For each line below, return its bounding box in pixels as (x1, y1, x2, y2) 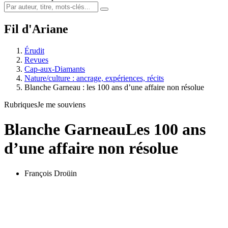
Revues (24, 55, 48, 64)
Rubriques (4, 100, 37, 109)
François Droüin (24, 168, 77, 178)
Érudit (24, 46, 44, 55)
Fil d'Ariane (4, 22, 68, 36)
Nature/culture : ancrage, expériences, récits (24, 73, 164, 82)
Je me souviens (37, 100, 85, 109)
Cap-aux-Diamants (24, 64, 85, 73)
